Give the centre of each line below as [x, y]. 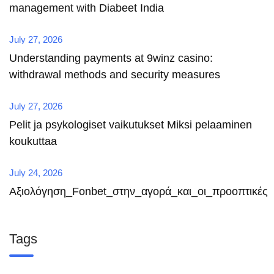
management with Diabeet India [87, 8]
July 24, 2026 [36, 172]
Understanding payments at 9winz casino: [111, 58]
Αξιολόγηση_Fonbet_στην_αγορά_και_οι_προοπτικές [139, 191]
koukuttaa [33, 141]
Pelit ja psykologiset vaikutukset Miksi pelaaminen [131, 124]
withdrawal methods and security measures [115, 74]
